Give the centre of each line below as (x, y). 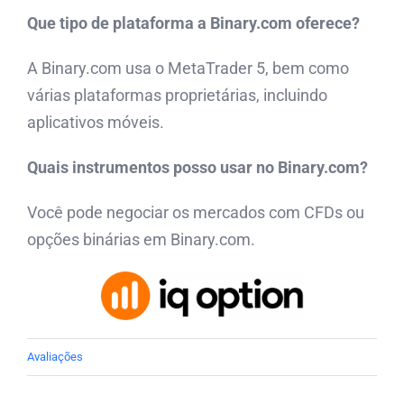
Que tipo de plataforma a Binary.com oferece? (193, 23)
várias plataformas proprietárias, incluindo (177, 96)
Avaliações (55, 357)
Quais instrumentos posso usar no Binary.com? (197, 168)
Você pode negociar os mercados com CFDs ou (196, 213)
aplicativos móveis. (96, 123)
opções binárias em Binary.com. (141, 240)
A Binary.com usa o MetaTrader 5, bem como (188, 69)
